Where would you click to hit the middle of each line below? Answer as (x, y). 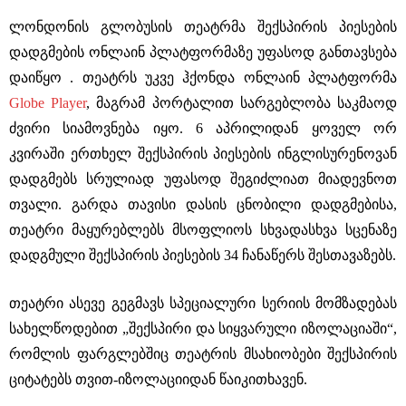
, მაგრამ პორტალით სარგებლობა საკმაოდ (242, 103)
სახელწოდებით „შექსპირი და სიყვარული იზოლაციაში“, (203, 329)
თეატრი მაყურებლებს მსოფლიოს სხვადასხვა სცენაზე (203, 230)
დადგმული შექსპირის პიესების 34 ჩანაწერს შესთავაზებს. (203, 255)
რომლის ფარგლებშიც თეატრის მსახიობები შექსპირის (203, 354)
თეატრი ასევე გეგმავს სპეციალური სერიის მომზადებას (203, 303)
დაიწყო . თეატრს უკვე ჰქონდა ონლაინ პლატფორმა (203, 77)
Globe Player (48, 103)
